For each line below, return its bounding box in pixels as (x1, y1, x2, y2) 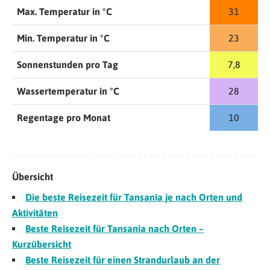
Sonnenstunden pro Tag (17, 59, 118, 71)
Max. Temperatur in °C (17, 6, 112, 17)
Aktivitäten (12, 207, 58, 219)
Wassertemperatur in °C (17, 86, 119, 97)
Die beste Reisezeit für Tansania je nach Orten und (25, 192, 242, 203)
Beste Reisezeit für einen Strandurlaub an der (25, 254, 220, 266)
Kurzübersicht (12, 239, 71, 250)
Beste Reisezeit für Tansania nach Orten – (25, 223, 204, 234)
